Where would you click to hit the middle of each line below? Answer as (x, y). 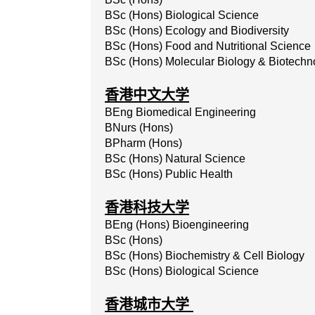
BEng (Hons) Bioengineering (178, 225)
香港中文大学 (147, 95)
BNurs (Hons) (139, 128)
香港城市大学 (149, 304)
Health (216, 174)
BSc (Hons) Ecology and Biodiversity (197, 31)
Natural (184, 159)
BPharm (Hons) (143, 143)
